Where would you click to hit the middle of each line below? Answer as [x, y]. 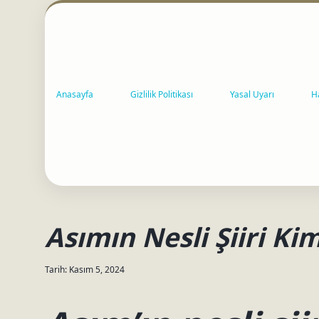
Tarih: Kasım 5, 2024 [85, 270]
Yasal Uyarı [252, 94]
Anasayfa [75, 94]
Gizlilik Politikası [162, 94]
